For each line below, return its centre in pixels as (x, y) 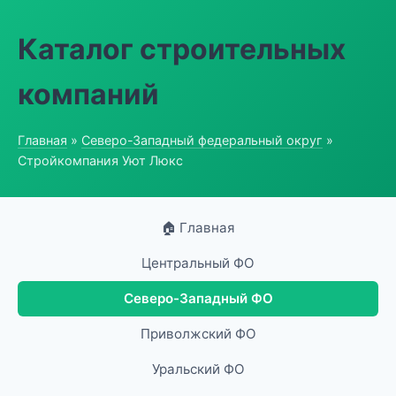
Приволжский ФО (198, 334)
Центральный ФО (198, 263)
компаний (88, 94)
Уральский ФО (198, 369)
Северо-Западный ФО (198, 298)
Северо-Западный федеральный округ (202, 140)
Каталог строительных (182, 49)
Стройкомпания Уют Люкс (100, 160)
